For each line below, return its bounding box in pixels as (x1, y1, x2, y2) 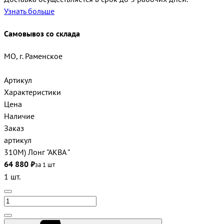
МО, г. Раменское (4, 51, 62, 61)
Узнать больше (4, 5, 54, 16)
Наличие (4, 111, 34, 121)
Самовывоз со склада (4, 28, 80, 39)
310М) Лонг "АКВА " (4, 147, 70, 157)
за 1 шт (35, 160, 55, 169)
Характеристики (4, 87, 63, 97)
